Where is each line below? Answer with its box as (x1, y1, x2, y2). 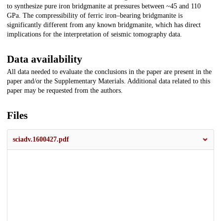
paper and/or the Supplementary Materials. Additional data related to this (7, 77, 210, 85)
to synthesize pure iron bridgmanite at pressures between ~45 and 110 (7, 2, 201, 10)
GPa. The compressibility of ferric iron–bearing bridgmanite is (7, 12, 183, 20)
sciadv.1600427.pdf (13, 136, 69, 144)
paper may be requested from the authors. (7, 87, 123, 95)
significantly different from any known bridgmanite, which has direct (7, 21, 201, 29)
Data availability (7, 53, 82, 66)
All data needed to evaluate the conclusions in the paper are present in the (7, 68, 212, 76)
